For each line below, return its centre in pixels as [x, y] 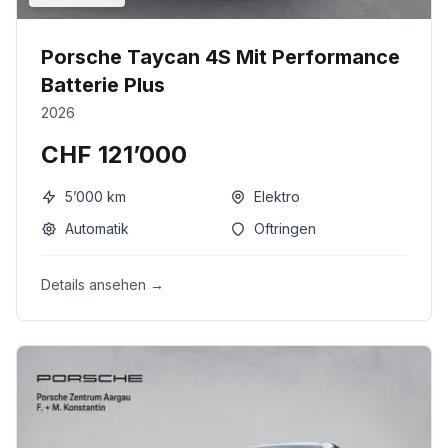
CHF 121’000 [114, 154]
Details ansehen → [102, 284]
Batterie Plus [103, 85]
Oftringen [285, 228]
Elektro [277, 196]
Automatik [97, 228]
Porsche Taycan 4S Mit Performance [220, 57]
